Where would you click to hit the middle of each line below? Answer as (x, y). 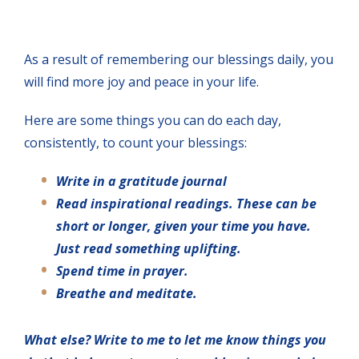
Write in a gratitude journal (141, 181)
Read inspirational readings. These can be (186, 203)
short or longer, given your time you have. (184, 226)
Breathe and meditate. (128, 293)
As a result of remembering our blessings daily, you (179, 59)
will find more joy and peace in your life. (141, 81)
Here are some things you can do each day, (153, 120)
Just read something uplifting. (149, 248)
